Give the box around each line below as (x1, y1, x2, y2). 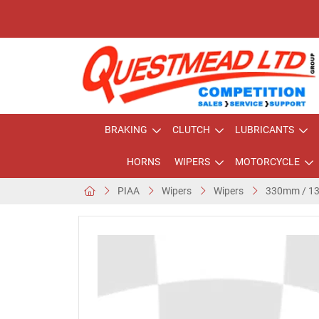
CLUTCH (172, 124, 210, 135)
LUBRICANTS (235, 124, 294, 135)
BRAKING (105, 124, 147, 135)
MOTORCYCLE (234, 156, 300, 167)
